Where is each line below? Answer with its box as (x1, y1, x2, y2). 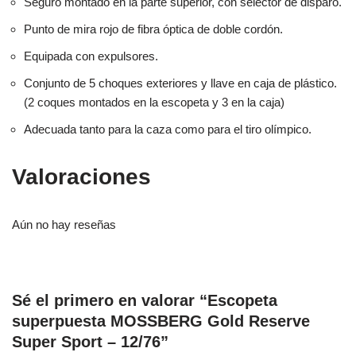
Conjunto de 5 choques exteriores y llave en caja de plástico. (24, 75, 337, 90)
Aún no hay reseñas (12, 217, 116, 231)
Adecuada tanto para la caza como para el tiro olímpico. (24, 122, 311, 136)
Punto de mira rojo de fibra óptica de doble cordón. (24, 21, 283, 36)
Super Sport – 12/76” (12, 332, 168, 350)
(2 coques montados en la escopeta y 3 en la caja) (24, 95, 284, 109)
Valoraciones (12, 164, 151, 189)
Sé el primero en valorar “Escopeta (12, 291, 277, 309)
